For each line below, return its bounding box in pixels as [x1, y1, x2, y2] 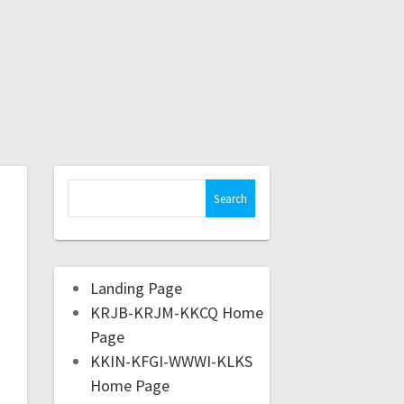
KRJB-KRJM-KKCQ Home [89, 302, 263, 324]
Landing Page [89, 278, 182, 299]
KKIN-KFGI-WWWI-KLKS [89, 351, 252, 372]
